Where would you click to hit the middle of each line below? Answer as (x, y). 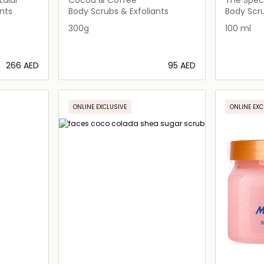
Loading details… (139, 88)
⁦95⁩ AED (181, 65)
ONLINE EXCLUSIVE (100, 107)
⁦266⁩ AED (23, 65)
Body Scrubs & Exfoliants (119, 11)
